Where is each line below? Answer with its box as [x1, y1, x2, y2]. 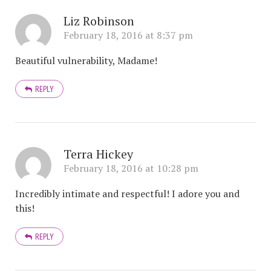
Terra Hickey [64, 146, 133, 162]
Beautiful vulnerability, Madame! [15, 54, 157, 67]
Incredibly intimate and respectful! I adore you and [15, 187, 240, 200]
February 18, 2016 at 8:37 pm [64, 28, 193, 42]
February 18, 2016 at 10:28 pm [64, 162, 198, 175]
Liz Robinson [64, 13, 134, 29]
